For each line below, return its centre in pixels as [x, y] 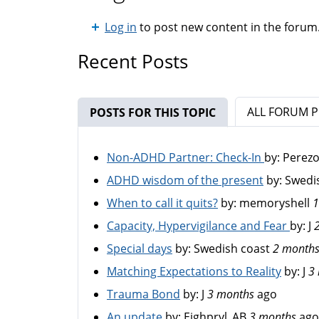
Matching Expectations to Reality [194, 271]
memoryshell [274, 203]
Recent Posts [133, 62]
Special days [140, 249]
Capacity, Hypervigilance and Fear [198, 226]
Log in [121, 27]
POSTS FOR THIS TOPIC [153, 113]
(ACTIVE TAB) [251, 113]
